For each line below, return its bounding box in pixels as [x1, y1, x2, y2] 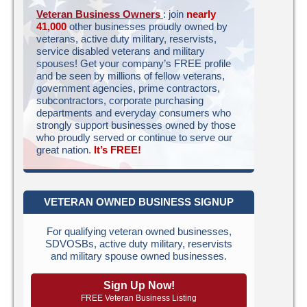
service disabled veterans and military [36, 45, 205, 58]
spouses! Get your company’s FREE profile [36, 58, 231, 70]
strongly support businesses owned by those [36, 119, 236, 132]
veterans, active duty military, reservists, [36, 33, 217, 45]
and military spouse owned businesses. [51, 250, 227, 262]
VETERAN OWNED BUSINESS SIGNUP [44, 196, 234, 208]
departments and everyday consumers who [36, 107, 231, 119]
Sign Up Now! [103, 279, 175, 292]
